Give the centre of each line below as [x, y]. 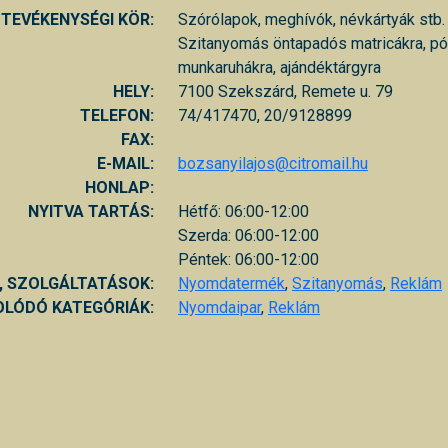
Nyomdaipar [219, 307]
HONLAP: [119, 187]
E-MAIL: [125, 163]
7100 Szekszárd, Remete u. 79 [285, 91]
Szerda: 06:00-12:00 [248, 235]
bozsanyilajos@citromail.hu [273, 163]
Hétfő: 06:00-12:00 [243, 211]
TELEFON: [117, 115]
